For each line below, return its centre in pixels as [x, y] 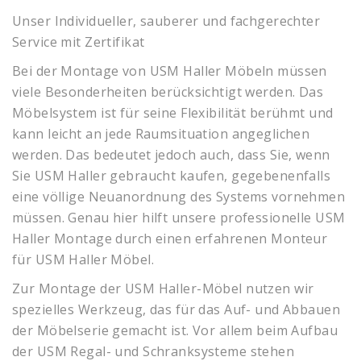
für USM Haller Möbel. [83, 259]
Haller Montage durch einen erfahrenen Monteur [170, 239]
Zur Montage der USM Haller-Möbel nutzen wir [163, 288]
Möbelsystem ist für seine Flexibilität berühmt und [173, 113]
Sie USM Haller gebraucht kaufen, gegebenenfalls [172, 176]
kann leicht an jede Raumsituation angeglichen [161, 134]
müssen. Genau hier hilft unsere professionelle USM [179, 218]
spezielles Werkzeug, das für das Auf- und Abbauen [176, 309]
